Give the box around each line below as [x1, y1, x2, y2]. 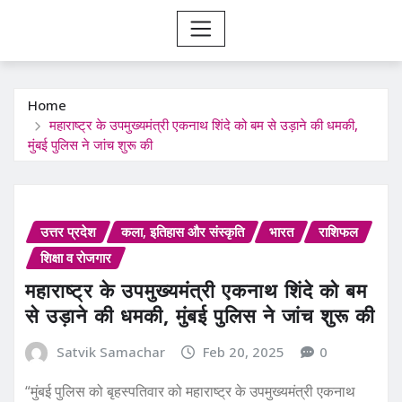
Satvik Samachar [56, 343, 165, 362]
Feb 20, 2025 [203, 343, 285, 362]
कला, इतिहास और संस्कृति [121, 222, 244, 240]
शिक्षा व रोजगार [40, 248, 111, 267]
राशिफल [319, 222, 358, 240]
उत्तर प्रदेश [40, 222, 96, 240]
